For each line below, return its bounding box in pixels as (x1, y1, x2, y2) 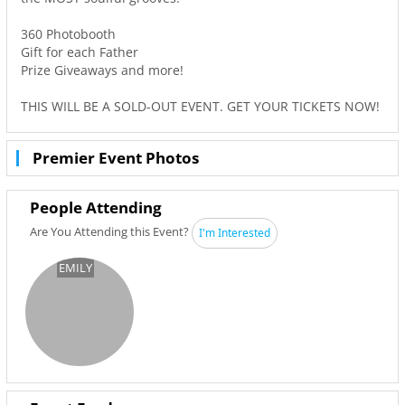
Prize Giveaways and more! (21, 61, 184, 79)
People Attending (30, 197, 162, 218)
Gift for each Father (21, 43, 138, 61)
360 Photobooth (21, 25, 116, 42)
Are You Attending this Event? (30, 223, 192, 240)
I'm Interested (199, 225, 270, 240)
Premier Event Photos (33, 147, 199, 168)
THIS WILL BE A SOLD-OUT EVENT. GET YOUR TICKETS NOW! (21, 98, 380, 115)
